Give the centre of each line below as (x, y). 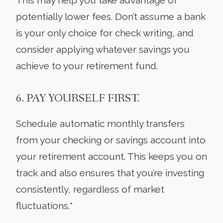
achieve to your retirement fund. (87, 65)
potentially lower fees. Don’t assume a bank (111, 16)
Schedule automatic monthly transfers (100, 123)
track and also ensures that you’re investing (110, 172)
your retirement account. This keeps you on (111, 156)
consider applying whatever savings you (103, 49)
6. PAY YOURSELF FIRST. (78, 98)
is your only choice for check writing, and (105, 33)
